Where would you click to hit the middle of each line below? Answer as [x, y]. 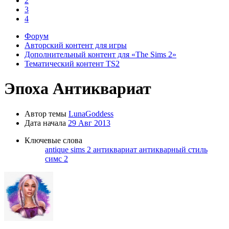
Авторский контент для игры [76, 45]
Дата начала [45, 123]
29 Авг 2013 [89, 123]
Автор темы [45, 113]
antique [58, 149]
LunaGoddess [91, 113]
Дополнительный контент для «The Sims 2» [100, 54]
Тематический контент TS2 [72, 64]
